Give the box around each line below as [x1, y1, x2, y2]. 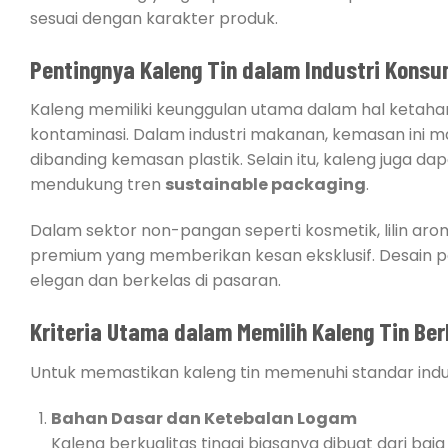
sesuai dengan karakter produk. [30, 6, 282, 30]
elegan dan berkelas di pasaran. [30, 269, 281, 293]
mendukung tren [30, 173, 165, 197]
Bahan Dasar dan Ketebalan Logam [50, 406, 357, 430]
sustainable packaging [165, 173, 366, 197]
